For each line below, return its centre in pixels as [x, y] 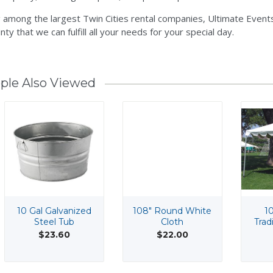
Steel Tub [54, 222]
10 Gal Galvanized [54, 211]
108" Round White [172, 211]
